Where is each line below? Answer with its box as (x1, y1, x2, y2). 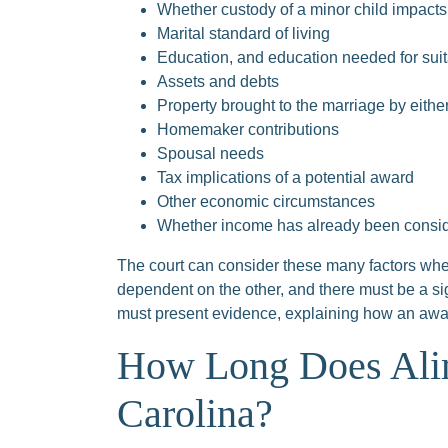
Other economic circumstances (157, 193, 375, 210)
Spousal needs (157, 145, 264, 162)
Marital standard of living (157, 25, 330, 42)
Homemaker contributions (157, 121, 339, 138)
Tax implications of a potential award (157, 169, 414, 186)
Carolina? (117, 391, 273, 436)
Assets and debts (157, 73, 279, 90)
